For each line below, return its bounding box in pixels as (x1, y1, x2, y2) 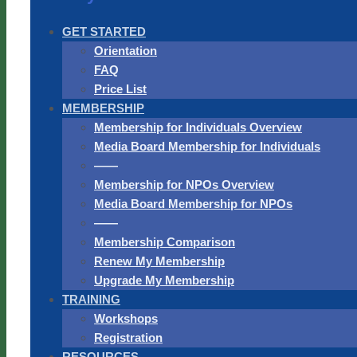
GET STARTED (62, 25, 146, 38)
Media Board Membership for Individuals (94, 139, 320, 153)
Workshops (94, 312, 158, 325)
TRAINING (62, 292, 120, 306)
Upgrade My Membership (94, 273, 234, 287)
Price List (94, 82, 147, 96)
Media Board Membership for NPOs (94, 197, 292, 210)
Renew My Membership (94, 254, 225, 268)
